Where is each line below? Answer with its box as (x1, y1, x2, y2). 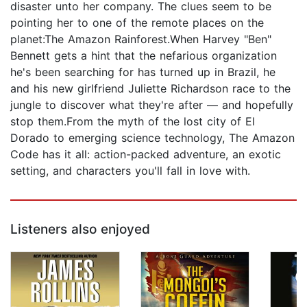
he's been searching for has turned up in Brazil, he (10, 65, 275, 79)
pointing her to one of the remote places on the (10, 16, 264, 30)
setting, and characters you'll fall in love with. (10, 164, 250, 178)
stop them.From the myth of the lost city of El (10, 114, 255, 129)
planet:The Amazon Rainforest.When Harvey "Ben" (10, 32, 271, 47)
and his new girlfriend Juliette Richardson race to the (10, 82, 291, 96)
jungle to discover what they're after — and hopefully (10, 98, 293, 112)
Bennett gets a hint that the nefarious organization (10, 49, 277, 63)
